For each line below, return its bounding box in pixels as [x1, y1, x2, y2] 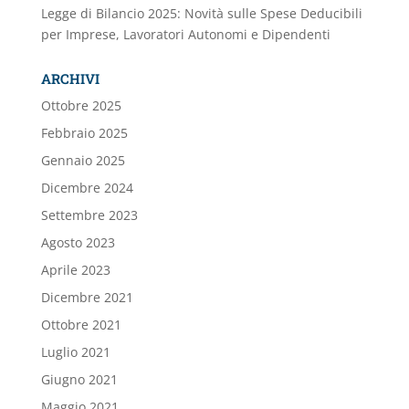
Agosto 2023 [40, 234, 115, 251]
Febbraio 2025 [40, 124, 128, 142]
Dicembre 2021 [40, 288, 133, 306]
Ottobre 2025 [40, 97, 121, 114]
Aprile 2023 [40, 261, 110, 278]
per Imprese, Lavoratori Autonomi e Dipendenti [40, 26, 330, 43]
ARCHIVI [40, 69, 100, 88]
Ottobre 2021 [40, 316, 121, 333]
